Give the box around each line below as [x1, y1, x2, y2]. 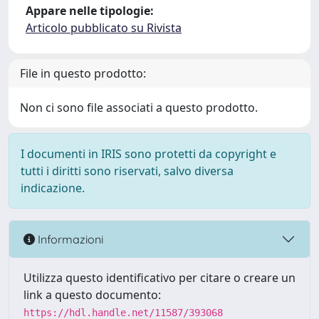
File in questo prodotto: [20, 66, 146, 81]
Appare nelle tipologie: [26, 3, 154, 19]
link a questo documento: [23, 287, 161, 303]
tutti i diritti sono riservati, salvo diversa [21, 163, 234, 179]
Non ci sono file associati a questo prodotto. [20, 100, 258, 115]
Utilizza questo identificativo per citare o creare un [23, 270, 296, 286]
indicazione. [21, 180, 85, 196]
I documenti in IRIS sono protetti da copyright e [21, 146, 276, 162]
